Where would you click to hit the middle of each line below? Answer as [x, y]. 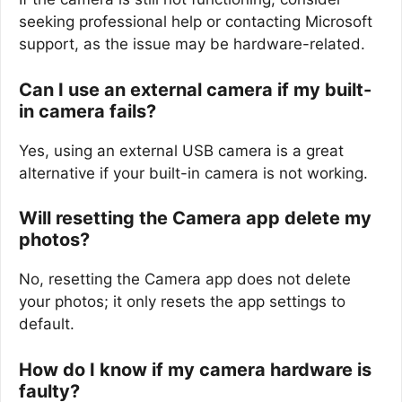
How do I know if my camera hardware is [195, 369]
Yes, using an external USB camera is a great [181, 150]
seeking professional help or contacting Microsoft [196, 22]
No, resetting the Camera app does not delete [185, 279]
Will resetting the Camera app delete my [195, 218]
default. [47, 324]
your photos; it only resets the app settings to [182, 301]
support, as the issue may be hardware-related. [192, 44]
